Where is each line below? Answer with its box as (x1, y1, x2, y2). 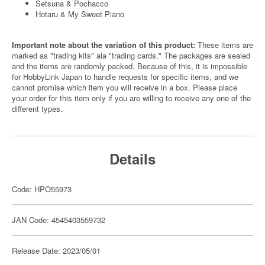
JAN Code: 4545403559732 (12, 214, 105, 225)
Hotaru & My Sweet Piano (35, 8, 124, 20)
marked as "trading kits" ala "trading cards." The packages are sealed (12, 50, 250, 61)
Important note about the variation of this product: (12, 39, 198, 50)
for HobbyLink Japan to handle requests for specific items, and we (12, 71, 238, 82)
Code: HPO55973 (12, 183, 72, 195)
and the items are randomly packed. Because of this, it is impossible (12, 60, 247, 72)
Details (109, 148, 156, 169)
